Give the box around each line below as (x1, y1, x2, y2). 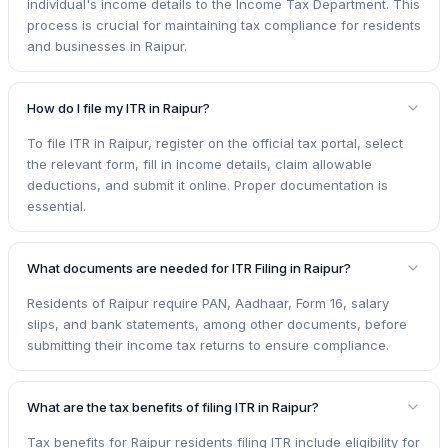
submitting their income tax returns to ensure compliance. (27, 336, 389, 353)
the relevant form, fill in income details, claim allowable (27, 155, 372, 172)
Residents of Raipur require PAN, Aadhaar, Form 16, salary (27, 294, 389, 311)
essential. (27, 197, 86, 214)
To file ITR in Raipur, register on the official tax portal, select (27, 134, 403, 151)
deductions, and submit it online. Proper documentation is (27, 176, 388, 193)
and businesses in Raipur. (27, 37, 187, 54)
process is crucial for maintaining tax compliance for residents (27, 16, 421, 33)
